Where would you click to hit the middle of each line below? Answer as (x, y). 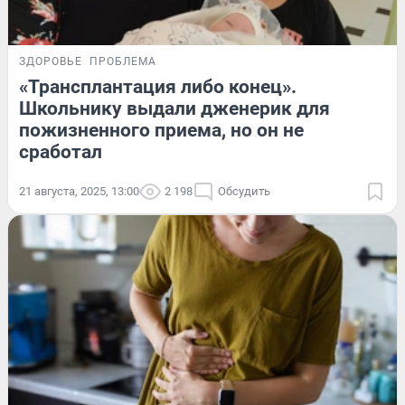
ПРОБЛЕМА (123, 61)
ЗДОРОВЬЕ (51, 61)
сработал (61, 151)
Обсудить (244, 191)
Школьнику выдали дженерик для (174, 108)
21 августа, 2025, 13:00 (79, 191)
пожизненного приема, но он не (161, 130)
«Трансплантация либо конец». (158, 86)
